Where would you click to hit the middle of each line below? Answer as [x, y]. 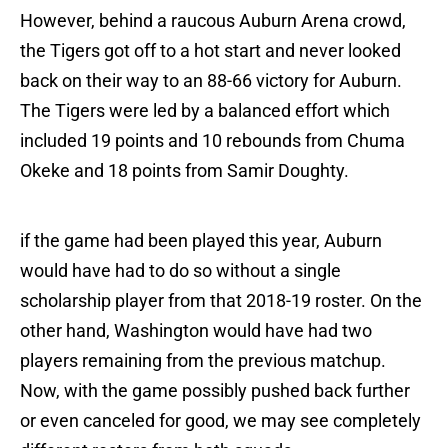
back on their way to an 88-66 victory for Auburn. [211, 81]
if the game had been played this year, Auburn [201, 241]
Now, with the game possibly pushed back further [215, 391]
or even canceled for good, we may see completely [220, 421]
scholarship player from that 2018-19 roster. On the [221, 301]
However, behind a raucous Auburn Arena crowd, [213, 21]
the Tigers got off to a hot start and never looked [210, 51]
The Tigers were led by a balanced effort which [205, 111]
